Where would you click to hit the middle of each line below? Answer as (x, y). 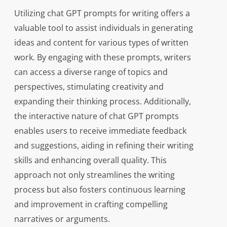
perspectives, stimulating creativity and (89, 87)
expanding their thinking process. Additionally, (102, 102)
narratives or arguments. (62, 219)
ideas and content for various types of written (101, 43)
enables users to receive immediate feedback (100, 131)
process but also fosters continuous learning (100, 190)
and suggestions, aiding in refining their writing (104, 146)
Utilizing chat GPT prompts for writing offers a (102, 13)
